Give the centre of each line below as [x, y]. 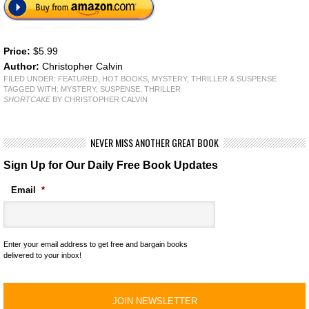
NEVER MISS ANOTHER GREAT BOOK [154, 142]
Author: [23, 66]
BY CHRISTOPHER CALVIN [99, 99]
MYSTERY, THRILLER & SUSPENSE [214, 79]
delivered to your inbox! [42, 255]
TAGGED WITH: [32, 89]
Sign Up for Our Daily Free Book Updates [111, 165]
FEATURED [78, 79]
